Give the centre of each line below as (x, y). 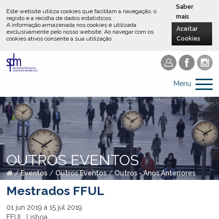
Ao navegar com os (129, 32)
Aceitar (187, 29)
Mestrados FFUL (55, 191)
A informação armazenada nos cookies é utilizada (72, 25)
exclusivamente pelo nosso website (54, 32)
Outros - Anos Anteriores (155, 173)
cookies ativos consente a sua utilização (59, 39)
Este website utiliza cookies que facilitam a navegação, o (82, 11)
